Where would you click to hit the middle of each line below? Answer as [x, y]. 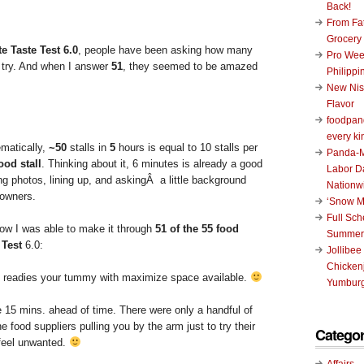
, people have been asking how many [165, 50]
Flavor [340, 104]
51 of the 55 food [197, 228]
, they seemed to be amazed [190, 66]
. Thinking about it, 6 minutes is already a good [152, 163]
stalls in [87, 147]
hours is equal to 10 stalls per [186, 147]
